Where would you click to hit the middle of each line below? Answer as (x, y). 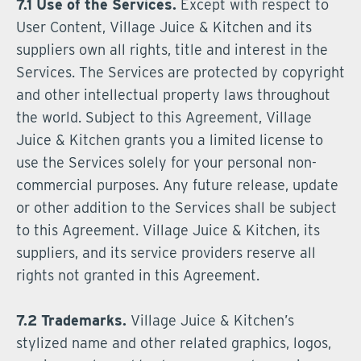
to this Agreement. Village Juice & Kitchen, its (168, 230)
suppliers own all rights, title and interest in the (172, 50)
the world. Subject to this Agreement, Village (164, 117)
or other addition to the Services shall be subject (176, 207)
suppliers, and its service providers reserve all (166, 253)
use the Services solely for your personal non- (166, 162)
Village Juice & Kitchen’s (210, 320)
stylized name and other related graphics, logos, (174, 343)
